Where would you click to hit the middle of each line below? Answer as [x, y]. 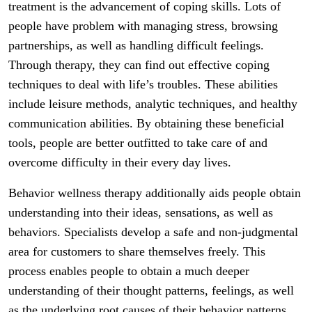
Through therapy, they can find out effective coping [139, 65]
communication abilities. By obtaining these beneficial [146, 123]
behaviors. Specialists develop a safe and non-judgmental [153, 232]
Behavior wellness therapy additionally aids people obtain [155, 193]
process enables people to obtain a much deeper [129, 271]
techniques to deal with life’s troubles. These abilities [143, 84]
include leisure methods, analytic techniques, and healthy [153, 104]
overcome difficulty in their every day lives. [120, 162]
